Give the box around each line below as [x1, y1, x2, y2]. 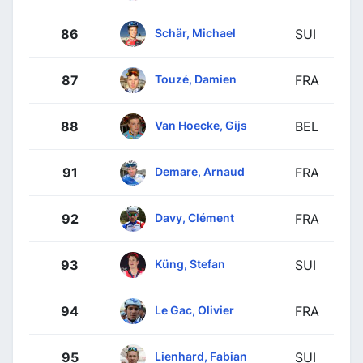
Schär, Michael [155, 25, 236, 40]
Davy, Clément [155, 210, 234, 224]
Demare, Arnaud [155, 164, 245, 178]
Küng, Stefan [155, 256, 225, 271]
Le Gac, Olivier [155, 302, 234, 317]
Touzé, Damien [155, 71, 237, 86]
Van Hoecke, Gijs [155, 117, 247, 132]
